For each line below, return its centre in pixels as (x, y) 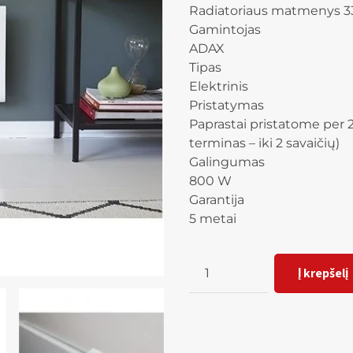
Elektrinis (219, 86)
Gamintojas (225, 29)
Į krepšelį (323, 273)
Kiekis (207, 262)
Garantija (217, 199)
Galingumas (227, 162)
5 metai (213, 218)
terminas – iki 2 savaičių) (264, 143)
